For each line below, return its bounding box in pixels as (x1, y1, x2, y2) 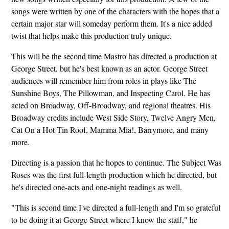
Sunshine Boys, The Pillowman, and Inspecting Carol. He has (11, 87, 210, 98)
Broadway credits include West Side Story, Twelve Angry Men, (11, 111, 216, 123)
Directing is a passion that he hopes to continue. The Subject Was (11, 156, 221, 168)
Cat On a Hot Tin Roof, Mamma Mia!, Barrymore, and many (11, 124, 209, 135)
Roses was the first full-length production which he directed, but (11, 169, 217, 180)
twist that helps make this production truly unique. (11, 30, 172, 41)
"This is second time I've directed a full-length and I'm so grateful (11, 201, 220, 213)
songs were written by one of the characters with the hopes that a (11, 5, 219, 16)
